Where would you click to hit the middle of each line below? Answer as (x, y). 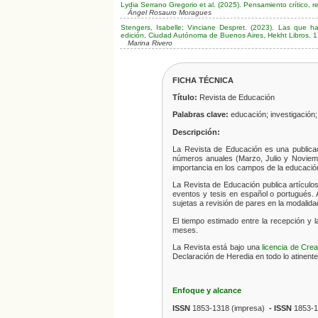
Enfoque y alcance (207, 291)
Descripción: (197, 132)
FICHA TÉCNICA (203, 80)
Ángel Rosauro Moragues (169, 12)
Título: (185, 98)
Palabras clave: (201, 115)
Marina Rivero (150, 43)
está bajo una (236, 247)
